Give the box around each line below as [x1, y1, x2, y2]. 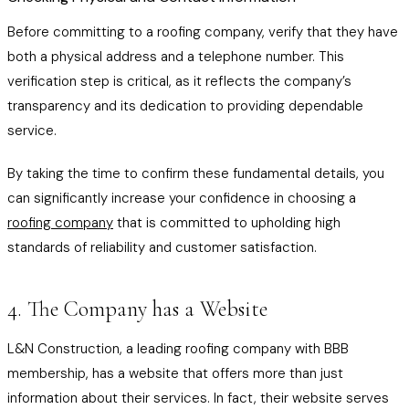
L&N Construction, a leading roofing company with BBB [7, 340, 349, 358]
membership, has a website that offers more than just [7, 364, 343, 383]
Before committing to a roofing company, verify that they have [7, 23, 398, 41]
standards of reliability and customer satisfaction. [7, 238, 317, 257]
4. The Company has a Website [7, 296, 267, 322]
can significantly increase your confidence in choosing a [7, 189, 356, 207]
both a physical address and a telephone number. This [7, 47, 344, 66]
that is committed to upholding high [113, 214, 341, 232]
